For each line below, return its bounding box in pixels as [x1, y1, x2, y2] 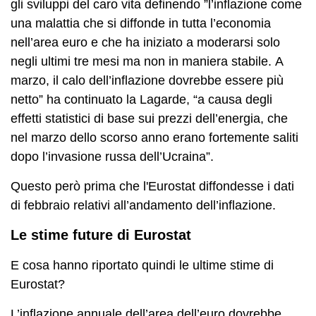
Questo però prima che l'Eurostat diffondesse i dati [11, 178, 294, 193]
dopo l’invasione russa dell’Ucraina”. [11, 149, 214, 164]
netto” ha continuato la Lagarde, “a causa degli [11, 92, 272, 107]
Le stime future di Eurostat [11, 226, 191, 243]
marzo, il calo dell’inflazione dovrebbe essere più [11, 73, 284, 87]
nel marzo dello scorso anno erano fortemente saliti [11, 130, 298, 145]
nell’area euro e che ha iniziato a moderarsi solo [11, 35, 280, 49]
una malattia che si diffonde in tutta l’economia [11, 16, 271, 30]
